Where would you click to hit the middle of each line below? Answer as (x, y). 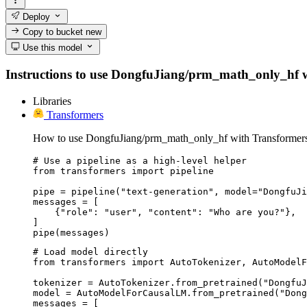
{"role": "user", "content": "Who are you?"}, (164, 212)
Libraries (52, 101)
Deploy (35, 17)
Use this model (51, 47)
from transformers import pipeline (123, 171)
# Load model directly (90, 252)
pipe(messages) (71, 233)
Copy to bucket (53, 32)
